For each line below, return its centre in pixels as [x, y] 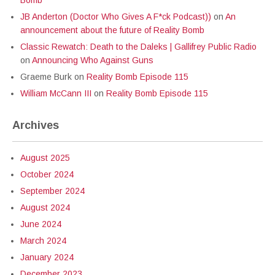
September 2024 [52, 191]
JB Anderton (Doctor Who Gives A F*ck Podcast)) [116, 17]
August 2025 [45, 158]
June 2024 [41, 224]
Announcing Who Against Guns [93, 60]
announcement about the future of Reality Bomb [112, 30]
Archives [36, 125]
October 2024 [47, 174]
